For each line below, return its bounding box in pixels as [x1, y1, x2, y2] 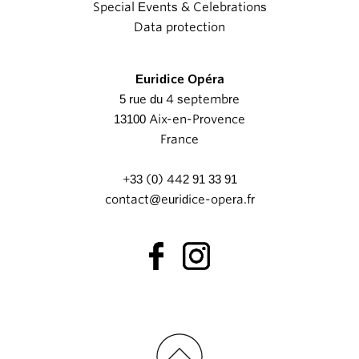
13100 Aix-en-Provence [114, 112, 245, 127]
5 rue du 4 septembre [119, 92, 240, 107]
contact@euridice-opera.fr [104, 192, 255, 208]
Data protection [134, 20, 225, 35]
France [160, 132, 199, 147]
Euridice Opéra [135, 72, 224, 87]
